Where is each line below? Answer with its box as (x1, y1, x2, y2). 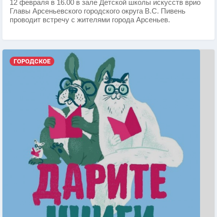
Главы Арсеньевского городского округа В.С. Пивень (10, 7, 186, 15)
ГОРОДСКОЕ (13, 57, 50, 65)
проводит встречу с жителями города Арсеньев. (10, 15, 170, 24)
